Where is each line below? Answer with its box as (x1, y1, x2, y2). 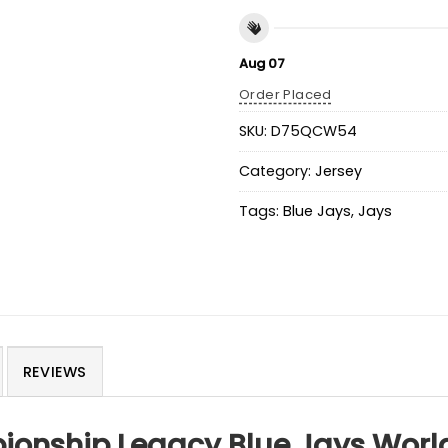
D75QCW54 (271, 120, 357, 141)
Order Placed (239, 85, 332, 105)
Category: (239, 160, 315, 181)
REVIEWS (22, 362, 87, 383)
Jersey (315, 160, 362, 181)
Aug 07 (239, 54, 285, 74)
